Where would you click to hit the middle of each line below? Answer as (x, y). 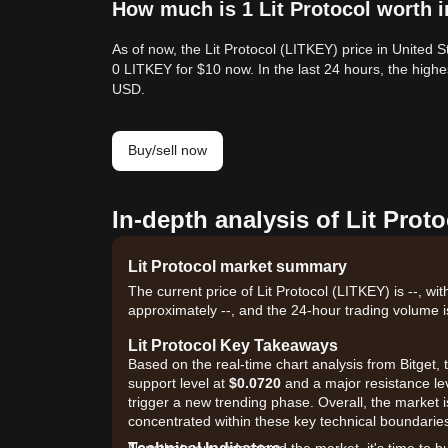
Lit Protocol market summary (237, 266)
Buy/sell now (167, 150)
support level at (178, 383)
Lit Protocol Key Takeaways (233, 345)
